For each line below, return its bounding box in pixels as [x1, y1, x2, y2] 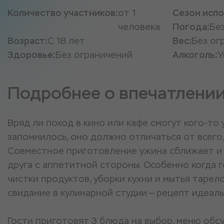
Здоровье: [7, 49, 55, 60]
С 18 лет [47, 35, 85, 46]
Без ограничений [55, 49, 132, 60]
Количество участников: [7, 7, 118, 18]
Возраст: [7, 35, 47, 46]
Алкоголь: [172, 49, 217, 60]
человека [118, 21, 160, 32]
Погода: [172, 21, 209, 32]
